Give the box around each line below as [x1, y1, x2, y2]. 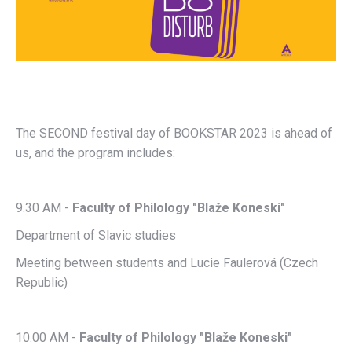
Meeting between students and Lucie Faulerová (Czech [16, 255, 318, 270]
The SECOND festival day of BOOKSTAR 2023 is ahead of [16, 126, 332, 141]
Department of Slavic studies [16, 228, 176, 243]
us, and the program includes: [16, 145, 175, 160]
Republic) [16, 275, 68, 290]
